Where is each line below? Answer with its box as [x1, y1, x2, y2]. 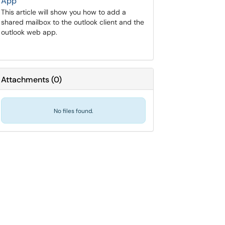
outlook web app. [1, 28, 57, 37]
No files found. [54, 107, 93, 115]
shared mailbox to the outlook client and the [1, 18, 144, 27]
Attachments [1, 74, 49, 85]
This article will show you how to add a [1, 8, 126, 17]
